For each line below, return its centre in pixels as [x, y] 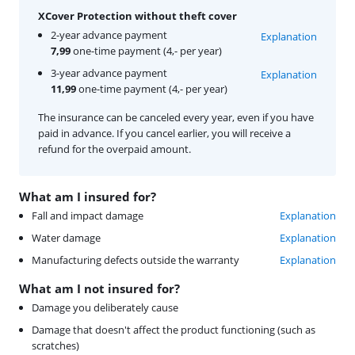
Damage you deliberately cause [105, 308]
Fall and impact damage [88, 216]
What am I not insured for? [99, 289]
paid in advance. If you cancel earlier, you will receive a [164, 134]
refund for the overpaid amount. [115, 149]
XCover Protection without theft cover [137, 16]
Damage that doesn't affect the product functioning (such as [174, 330]
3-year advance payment [109, 73]
